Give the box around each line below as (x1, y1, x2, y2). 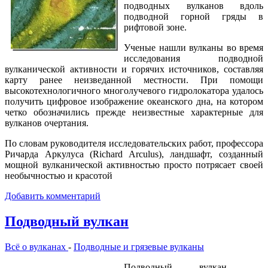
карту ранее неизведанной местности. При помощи (5, 74, 263, 85)
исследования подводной (124, 53, 263, 63)
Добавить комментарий (5, 190, 100, 201)
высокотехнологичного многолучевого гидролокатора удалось (5, 85, 263, 96)
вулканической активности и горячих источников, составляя (5, 63, 263, 74)
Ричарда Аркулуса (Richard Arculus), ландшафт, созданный (5, 148, 263, 159)
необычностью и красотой (5, 170, 112, 181)
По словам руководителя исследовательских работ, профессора (5, 138, 263, 148)
